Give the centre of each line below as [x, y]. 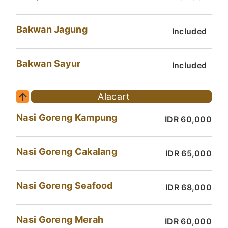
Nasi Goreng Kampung [67, 118]
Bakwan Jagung [52, 30]
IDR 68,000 [189, 188]
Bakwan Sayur [49, 64]
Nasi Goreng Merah [60, 220]
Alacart [114, 97]
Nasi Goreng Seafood [65, 186]
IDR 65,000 [189, 153]
